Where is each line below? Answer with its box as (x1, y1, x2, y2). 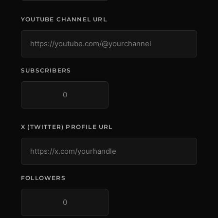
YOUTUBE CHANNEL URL (21, 16, 107, 23)
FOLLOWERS (21, 174, 66, 182)
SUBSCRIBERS (21, 67, 72, 74)
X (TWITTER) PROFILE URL (21, 123, 113, 130)
